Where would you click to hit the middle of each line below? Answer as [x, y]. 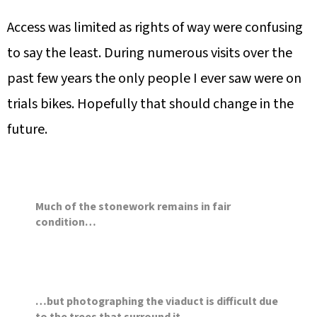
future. [27, 130]
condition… [66, 223]
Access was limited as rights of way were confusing [155, 28]
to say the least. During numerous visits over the [150, 53]
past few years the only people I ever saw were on [154, 79]
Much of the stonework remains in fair [133, 207]
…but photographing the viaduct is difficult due [157, 302]
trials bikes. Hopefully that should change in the [150, 104]
